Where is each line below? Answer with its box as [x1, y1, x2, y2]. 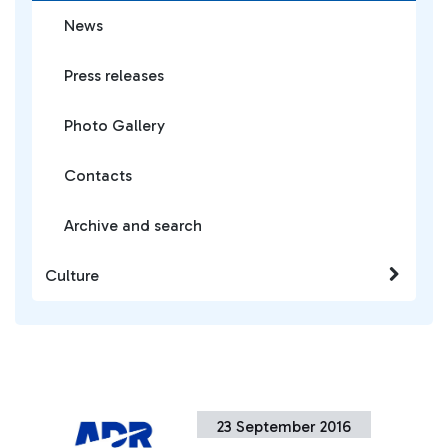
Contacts [64, 166, 132, 185]
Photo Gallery [64, 116, 165, 135]
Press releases [64, 66, 164, 85]
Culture [45, 266, 99, 285]
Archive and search [64, 216, 202, 235]
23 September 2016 [217, 417, 352, 436]
